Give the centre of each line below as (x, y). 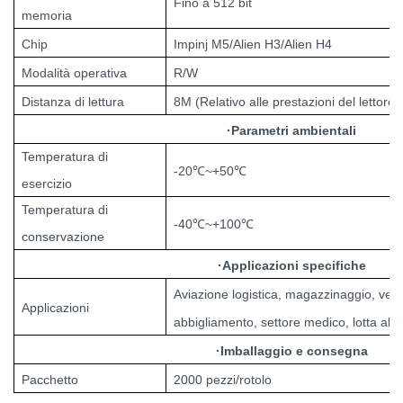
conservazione (63, 236)
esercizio (47, 183)
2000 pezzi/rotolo (223, 379)
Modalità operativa (74, 72)
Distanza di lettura (73, 101)
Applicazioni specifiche (294, 265)
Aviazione (201, 294)
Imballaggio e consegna (294, 350)
